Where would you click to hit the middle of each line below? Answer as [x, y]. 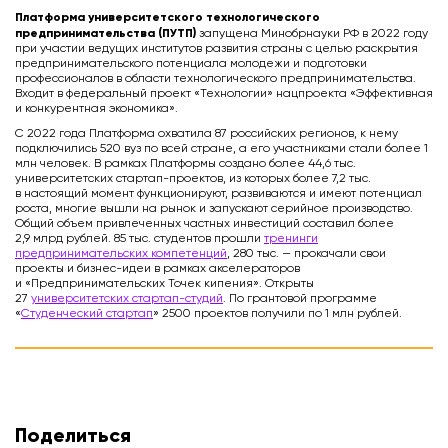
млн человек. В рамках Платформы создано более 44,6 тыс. [185, 164]
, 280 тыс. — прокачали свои [306, 254]
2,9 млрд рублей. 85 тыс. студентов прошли [139, 239]
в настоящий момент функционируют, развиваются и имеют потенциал [218, 194]
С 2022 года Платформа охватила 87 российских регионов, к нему [206, 134]
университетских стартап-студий [127, 299]
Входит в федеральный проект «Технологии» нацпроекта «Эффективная [224, 94]
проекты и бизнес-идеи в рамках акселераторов [157, 269]
